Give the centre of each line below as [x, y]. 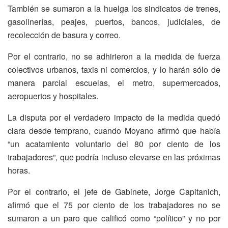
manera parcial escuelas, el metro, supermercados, [114, 82]
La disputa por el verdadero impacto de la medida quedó [114, 117]
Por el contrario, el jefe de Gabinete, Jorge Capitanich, [114, 191]
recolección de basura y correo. [64, 35]
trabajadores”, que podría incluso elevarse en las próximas [114, 157]
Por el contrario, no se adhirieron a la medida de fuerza [114, 56]
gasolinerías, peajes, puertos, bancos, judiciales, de [114, 21]
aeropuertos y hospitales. [53, 96]
